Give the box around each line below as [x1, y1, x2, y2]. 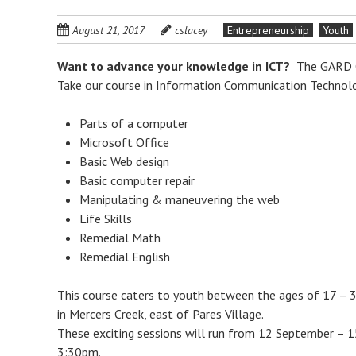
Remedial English [79, 249, 170, 265]
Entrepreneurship [227, 23, 309, 37]
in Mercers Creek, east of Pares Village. [57, 306, 264, 322]
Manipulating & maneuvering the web [79, 192, 280, 207]
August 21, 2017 [72, 23, 145, 37]
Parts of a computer [79, 115, 188, 131]
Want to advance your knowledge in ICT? [57, 58, 290, 74]
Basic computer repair [79, 172, 195, 188]
